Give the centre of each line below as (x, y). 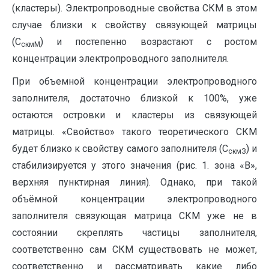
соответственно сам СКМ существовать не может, (134, 250)
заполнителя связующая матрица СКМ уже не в (134, 216)
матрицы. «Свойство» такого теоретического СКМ (134, 132)
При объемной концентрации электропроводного (134, 82)
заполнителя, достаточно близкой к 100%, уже (134, 98)
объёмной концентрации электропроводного (134, 199)
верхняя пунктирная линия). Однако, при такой (134, 183)
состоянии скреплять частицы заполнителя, (134, 233)
